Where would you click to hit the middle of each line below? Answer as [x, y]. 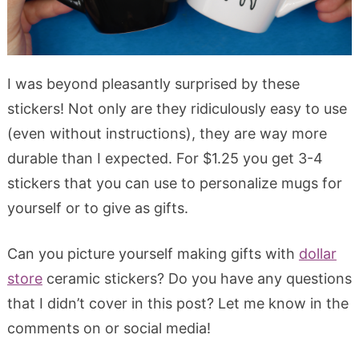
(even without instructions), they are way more [167, 133]
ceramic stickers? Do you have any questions [197, 278]
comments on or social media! [109, 328]
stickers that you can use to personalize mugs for [174, 183]
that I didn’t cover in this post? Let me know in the [177, 303]
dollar [317, 253]
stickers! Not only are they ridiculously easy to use [177, 108]
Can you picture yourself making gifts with [153, 253]
